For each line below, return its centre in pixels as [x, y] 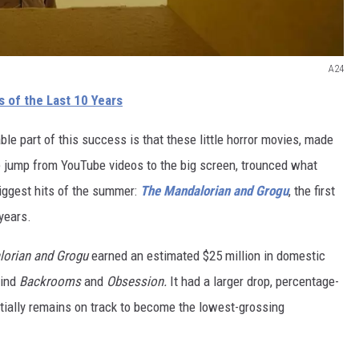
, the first [312, 190]
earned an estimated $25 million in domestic [207, 255]
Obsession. [138, 281]
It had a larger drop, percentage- [254, 281]
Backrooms [50, 281]
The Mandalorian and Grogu [214, 190]
